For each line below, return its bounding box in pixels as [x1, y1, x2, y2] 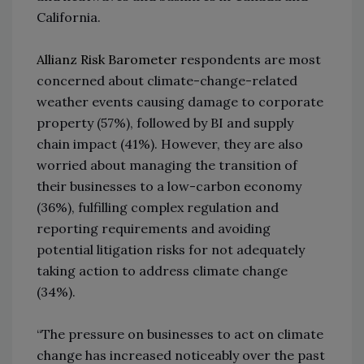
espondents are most [187, 50, 321, 67]
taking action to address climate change [37, 262, 288, 279]
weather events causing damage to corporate [37, 93, 323, 110]
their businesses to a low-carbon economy [37, 177, 301, 194]
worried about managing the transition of [37, 156, 297, 173]
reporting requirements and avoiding [37, 219, 271, 236]
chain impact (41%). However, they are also [37, 135, 303, 152]
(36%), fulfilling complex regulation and [37, 198, 279, 215]
